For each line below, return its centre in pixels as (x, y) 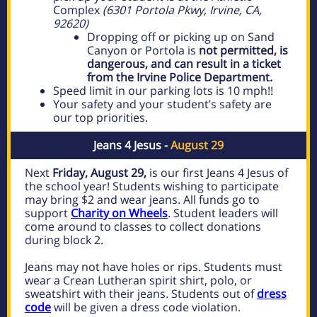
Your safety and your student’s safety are (162, 104)
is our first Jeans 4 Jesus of (217, 173)
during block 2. (64, 240)
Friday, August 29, (99, 173)
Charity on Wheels (119, 213)
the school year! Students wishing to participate (152, 186)
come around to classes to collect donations (143, 226)
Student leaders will (224, 213)
